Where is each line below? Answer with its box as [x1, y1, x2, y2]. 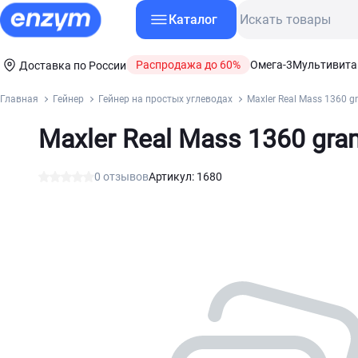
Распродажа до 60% [136, 58, 241, 71]
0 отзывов [94, 170, 149, 183]
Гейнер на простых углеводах [98, 93, 233, 105]
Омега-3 [250, 58, 292, 71]
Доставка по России [19, 59, 126, 72]
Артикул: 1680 [149, 170, 222, 183]
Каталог [169, 12, 217, 27]
